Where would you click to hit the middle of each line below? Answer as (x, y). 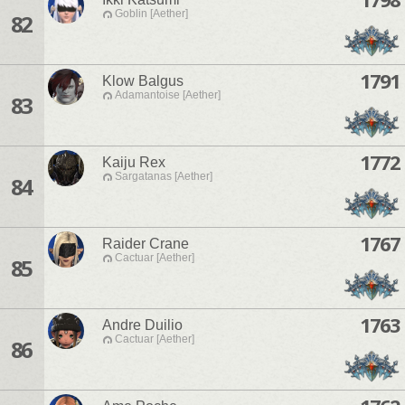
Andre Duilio (142, 325)
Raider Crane (146, 244)
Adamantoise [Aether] (168, 95)
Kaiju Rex (134, 163)
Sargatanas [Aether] (164, 177)
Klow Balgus (143, 81)
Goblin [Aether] (151, 14)
